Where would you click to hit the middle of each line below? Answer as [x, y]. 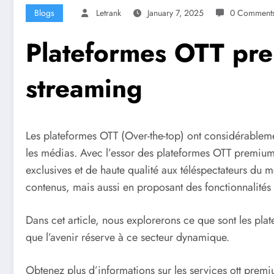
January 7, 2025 [176, 13]
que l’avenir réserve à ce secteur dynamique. [128, 238]
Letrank [109, 13]
